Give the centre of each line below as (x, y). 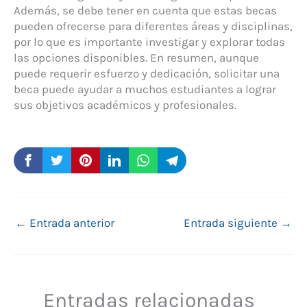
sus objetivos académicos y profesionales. (125, 105)
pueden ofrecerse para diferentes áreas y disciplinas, (153, 26)
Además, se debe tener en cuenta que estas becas (145, 11)
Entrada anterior (71, 222)
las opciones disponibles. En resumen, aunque (136, 58)
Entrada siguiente (232, 222)
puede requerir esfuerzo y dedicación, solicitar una (147, 74)
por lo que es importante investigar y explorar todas (149, 42)
